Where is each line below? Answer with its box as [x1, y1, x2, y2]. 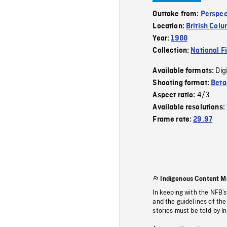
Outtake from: [153, 10, 201, 18]
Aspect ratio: [153, 91, 197, 99]
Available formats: [153, 66, 216, 75]
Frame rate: [153, 115, 194, 124]
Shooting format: [153, 79, 211, 87]
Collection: [153, 46, 191, 55]
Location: [153, 22, 186, 30]
